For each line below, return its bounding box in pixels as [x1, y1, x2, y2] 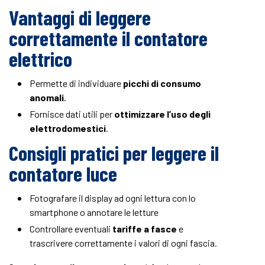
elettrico [9, 46, 72, 71]
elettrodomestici [30, 122, 106, 134]
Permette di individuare [30, 77, 123, 89]
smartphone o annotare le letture [30, 206, 159, 218]
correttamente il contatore [9, 25, 208, 50]
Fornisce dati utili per [30, 108, 114, 119]
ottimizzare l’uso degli [114, 108, 211, 119]
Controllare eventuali [30, 223, 112, 234]
